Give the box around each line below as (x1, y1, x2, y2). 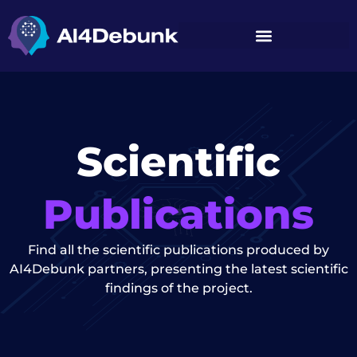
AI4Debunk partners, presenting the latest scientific (9, 261, 348, 277)
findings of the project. (104, 280, 253, 296)
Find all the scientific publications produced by (28, 241, 329, 257)
